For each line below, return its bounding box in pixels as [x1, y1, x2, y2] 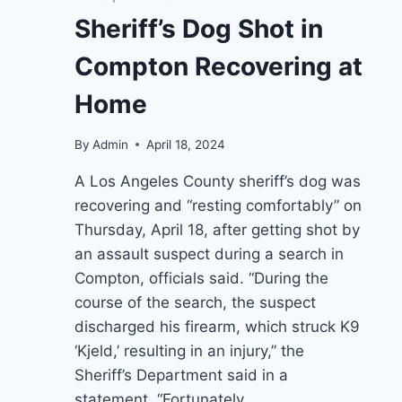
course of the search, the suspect [74, 293, 316, 311]
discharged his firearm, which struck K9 [74, 317, 360, 336]
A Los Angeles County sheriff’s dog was [74, 171, 361, 190]
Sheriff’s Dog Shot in [74, 13, 323, 44]
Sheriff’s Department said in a [74, 365, 288, 384]
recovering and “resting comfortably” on [74, 196, 362, 214]
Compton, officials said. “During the [74, 268, 328, 287]
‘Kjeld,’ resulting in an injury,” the [74, 341, 304, 360]
